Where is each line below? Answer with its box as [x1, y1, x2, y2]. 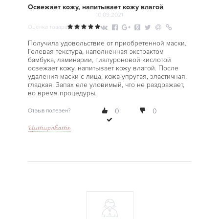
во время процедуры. [27, 89, 97, 97]
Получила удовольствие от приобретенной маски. [27, 39, 186, 47]
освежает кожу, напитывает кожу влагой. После [27, 64, 178, 72]
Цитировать [27, 123, 71, 132]
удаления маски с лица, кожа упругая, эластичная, [27, 72, 187, 81]
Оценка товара [27, 23, 67, 31]
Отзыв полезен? [27, 107, 71, 114]
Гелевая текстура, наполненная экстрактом [27, 47, 164, 56]
